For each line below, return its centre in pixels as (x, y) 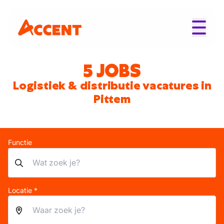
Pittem (112, 99)
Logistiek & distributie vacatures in (112, 85)
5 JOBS (112, 70)
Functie (20, 142)
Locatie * (23, 190)
